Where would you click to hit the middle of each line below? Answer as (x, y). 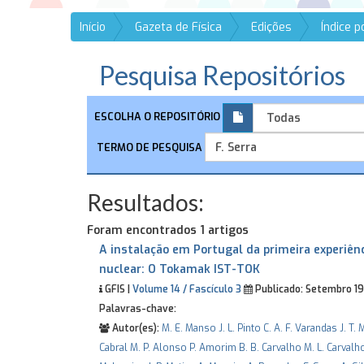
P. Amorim (213, 348)
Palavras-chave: (138, 309)
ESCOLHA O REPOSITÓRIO (157, 117)
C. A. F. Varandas (300, 328)
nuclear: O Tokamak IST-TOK (180, 269)
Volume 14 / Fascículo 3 (187, 289)
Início (93, 27)
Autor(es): (134, 328)
